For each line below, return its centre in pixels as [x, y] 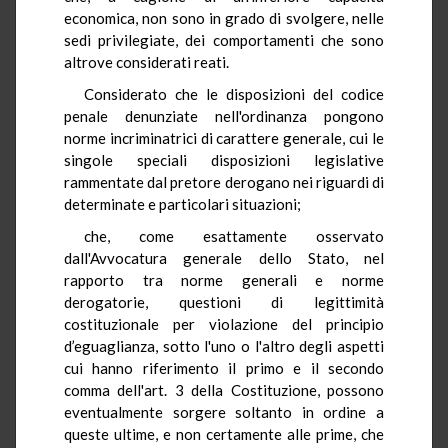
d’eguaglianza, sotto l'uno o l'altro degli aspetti [224, 345]
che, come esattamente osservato [234, 235]
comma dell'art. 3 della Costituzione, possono [224, 389]
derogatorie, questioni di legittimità [224, 301]
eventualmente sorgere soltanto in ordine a [224, 411]
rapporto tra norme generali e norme [224, 279]
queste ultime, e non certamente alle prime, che [224, 433]
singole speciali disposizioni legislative [224, 159]
